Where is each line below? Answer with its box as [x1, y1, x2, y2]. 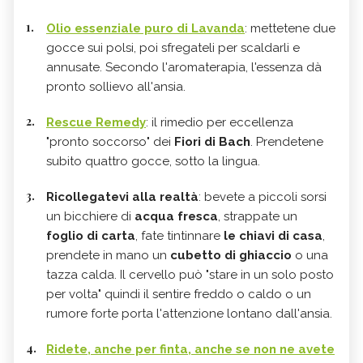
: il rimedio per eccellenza [146, 114, 293, 130]
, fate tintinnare [135, 228, 224, 243]
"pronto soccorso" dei [46, 134, 174, 149]
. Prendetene [250, 134, 323, 149]
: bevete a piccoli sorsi [199, 189, 327, 204]
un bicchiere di [46, 208, 135, 224]
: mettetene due [245, 20, 335, 36]
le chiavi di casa [224, 228, 322, 243]
